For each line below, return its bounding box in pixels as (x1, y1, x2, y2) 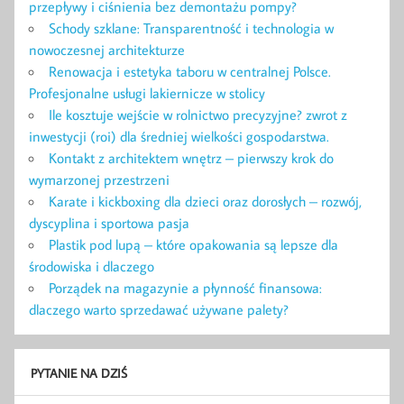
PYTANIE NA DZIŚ (30, 363, 127, 381)
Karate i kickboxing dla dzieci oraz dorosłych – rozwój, (49, 192, 362, 211)
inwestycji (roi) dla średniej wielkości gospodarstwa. (29, 127, 329, 146)
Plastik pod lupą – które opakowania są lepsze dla (49, 235, 338, 254)
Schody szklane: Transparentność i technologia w (49, 19, 334, 38)
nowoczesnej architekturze (29, 41, 185, 60)
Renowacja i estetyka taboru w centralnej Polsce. (49, 62, 331, 81)
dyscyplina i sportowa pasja (29, 214, 189, 233)
